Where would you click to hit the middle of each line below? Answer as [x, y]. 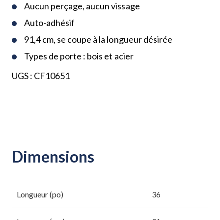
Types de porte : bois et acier [79, 56]
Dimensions [53, 156]
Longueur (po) [40, 194]
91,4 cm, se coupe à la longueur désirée [98, 39]
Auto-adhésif [50, 22]
